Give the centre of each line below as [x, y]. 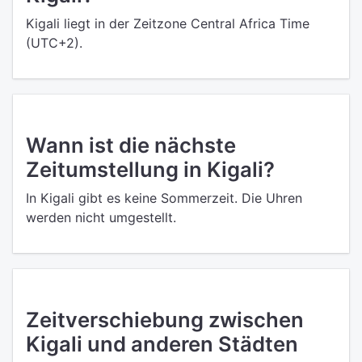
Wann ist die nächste [131, 145]
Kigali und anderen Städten [162, 344]
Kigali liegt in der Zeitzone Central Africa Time [168, 23]
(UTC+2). [54, 43]
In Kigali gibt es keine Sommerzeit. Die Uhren [164, 198]
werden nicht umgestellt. [101, 217]
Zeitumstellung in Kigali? [150, 169]
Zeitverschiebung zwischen [165, 320]
